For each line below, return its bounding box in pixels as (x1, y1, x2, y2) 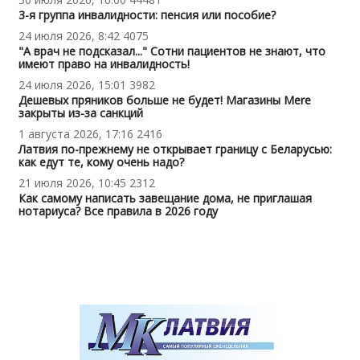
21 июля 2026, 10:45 (18, 175, 126, 191)
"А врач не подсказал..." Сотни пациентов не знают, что (18, 43, 325, 59)
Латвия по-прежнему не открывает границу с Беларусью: (18, 141, 332, 157)
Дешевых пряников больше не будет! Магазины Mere (18, 92, 311, 108)
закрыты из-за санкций (18, 105, 143, 121)
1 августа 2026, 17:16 (18, 126, 133, 142)
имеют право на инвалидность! (18, 56, 190, 72)
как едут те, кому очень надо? (18, 154, 184, 170)
